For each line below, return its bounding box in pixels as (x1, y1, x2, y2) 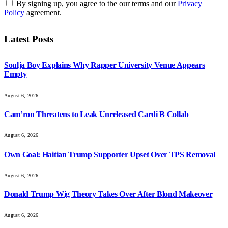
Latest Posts (4, 33, 53, 44)
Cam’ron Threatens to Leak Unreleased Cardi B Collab (4, 109, 189, 119)
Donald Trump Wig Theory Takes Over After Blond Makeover (4, 190, 213, 199)
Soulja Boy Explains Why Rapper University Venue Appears (4, 61, 205, 70)
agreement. (24, 8, 62, 17)
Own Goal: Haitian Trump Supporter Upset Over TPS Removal (4, 150, 216, 159)
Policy (4, 8, 24, 17)
